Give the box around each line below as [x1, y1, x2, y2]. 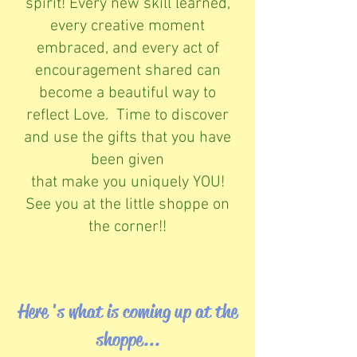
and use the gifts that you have [24, 127, 231, 147]
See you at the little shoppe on [25, 194, 229, 214]
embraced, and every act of [36, 38, 219, 58]
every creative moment [50, 16, 205, 36]
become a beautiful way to [39, 83, 216, 103]
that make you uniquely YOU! [30, 172, 225, 192]
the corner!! [88, 217, 167, 237]
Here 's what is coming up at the [18, 299, 237, 324]
